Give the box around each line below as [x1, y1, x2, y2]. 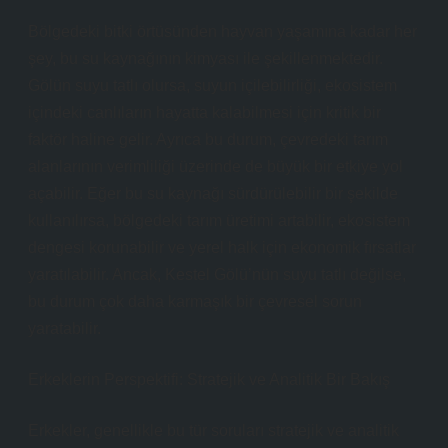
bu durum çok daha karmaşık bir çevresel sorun [28, 293, 362, 310]
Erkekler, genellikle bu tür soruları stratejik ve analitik [28, 422, 399, 439]
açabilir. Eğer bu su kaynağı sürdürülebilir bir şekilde [28, 185, 398, 202]
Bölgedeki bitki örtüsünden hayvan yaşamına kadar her [28, 23, 417, 40]
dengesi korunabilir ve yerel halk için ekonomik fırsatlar [28, 239, 416, 256]
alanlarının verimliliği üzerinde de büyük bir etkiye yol [28, 158, 403, 175]
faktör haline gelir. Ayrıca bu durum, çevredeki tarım [28, 131, 388, 148]
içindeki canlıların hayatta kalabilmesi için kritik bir [28, 104, 381, 121]
